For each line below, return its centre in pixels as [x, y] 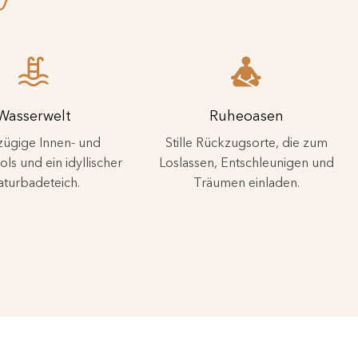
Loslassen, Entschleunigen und [246, 162]
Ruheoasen [246, 115]
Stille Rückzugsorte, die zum [246, 142]
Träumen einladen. [246, 182]
